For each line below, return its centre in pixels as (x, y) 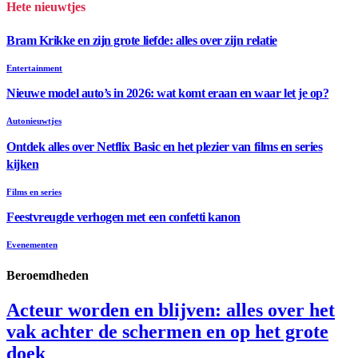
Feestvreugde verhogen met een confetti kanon (123, 217)
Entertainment (34, 68)
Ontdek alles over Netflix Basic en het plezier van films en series (165, 146)
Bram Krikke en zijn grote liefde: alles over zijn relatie (142, 40)
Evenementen (32, 245)
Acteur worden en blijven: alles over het (171, 310)
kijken (23, 164)
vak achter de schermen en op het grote (167, 332)
